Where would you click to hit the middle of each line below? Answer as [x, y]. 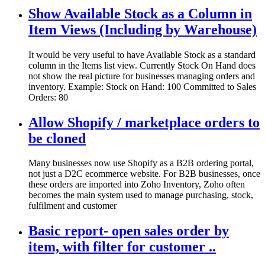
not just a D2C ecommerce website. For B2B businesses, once [144, 174]
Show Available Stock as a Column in [140, 13]
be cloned [57, 138]
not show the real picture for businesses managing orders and [142, 76]
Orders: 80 [48, 97]
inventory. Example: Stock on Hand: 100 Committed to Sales [142, 86]
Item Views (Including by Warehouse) [143, 29]
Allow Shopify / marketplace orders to [144, 122]
